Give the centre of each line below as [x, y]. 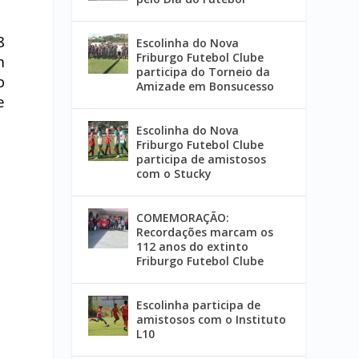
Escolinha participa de [199, 305]
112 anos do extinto [193, 247]
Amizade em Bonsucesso [206, 87]
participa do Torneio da [204, 72]
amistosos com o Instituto [212, 320]
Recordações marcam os [205, 232]
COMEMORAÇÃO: [183, 218]
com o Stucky [174, 174]
